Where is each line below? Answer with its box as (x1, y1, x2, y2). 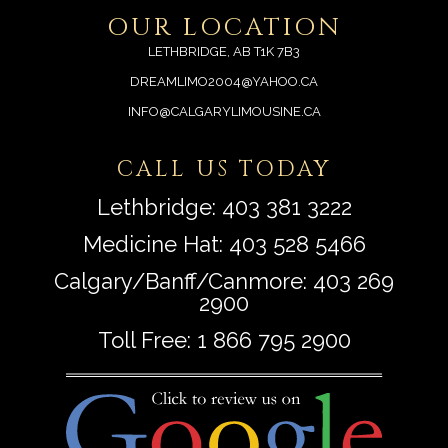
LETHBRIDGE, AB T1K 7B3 (148, 44, 300, 59)
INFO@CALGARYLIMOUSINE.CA (127, 104, 321, 119)
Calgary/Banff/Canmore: (54, 268, 313, 294)
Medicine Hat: (82, 231, 229, 257)
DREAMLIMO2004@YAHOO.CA (130, 74, 318, 89)
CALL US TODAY (117, 155, 331, 184)
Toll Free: (97, 327, 197, 353)
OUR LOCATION (106, 11, 342, 44)
